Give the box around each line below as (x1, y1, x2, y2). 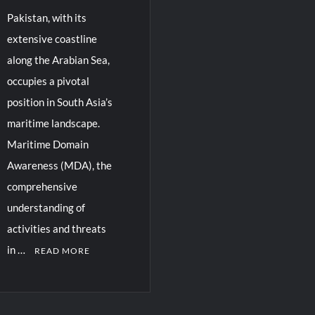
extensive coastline (6, 32, 97, 45)
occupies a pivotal (6, 74, 89, 87)
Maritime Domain (6, 137, 89, 150)
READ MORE (34, 245, 90, 256)
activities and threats (6, 221, 106, 235)
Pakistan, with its (6, 11, 86, 24)
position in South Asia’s (6, 95, 112, 108)
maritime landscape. (6, 116, 100, 129)
